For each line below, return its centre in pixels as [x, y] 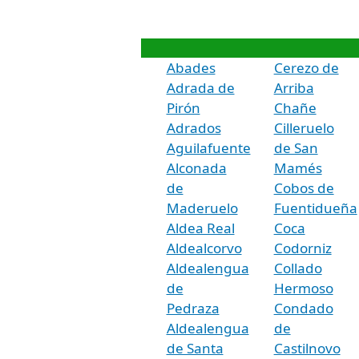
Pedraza [193, 308]
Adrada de [200, 87]
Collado [298, 268]
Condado [303, 308]
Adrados [194, 127]
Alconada [196, 167]
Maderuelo [202, 208]
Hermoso [303, 288]
